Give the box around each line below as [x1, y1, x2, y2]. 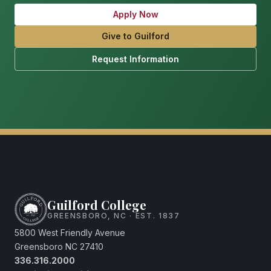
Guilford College [47, 197, 146, 214]
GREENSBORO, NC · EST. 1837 [47, 211, 180, 221]
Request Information [92, 53, 179, 64]
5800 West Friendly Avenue [15, 227, 125, 238]
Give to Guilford [102, 31, 169, 42]
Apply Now [113, 8, 158, 19]
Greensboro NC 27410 [15, 241, 103, 252]
